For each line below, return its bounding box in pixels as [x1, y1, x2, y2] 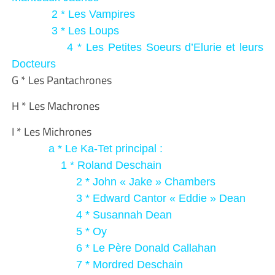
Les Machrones [28, 97, 99, 114]
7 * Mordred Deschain [11, 258, 183, 271]
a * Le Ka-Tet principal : [11, 142, 163, 155]
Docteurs [11, 57, 56, 70]
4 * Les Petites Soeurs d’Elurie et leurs [11, 41, 264, 53]
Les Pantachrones [28, 71, 112, 88]
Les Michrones [23, 123, 91, 140]
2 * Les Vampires [11, 7, 135, 20]
